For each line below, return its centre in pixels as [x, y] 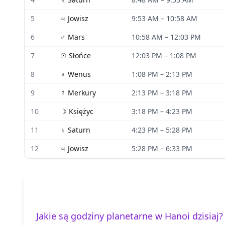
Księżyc [81, 111]
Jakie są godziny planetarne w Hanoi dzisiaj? [130, 216]
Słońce [80, 55]
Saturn [79, 130]
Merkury [82, 93]
